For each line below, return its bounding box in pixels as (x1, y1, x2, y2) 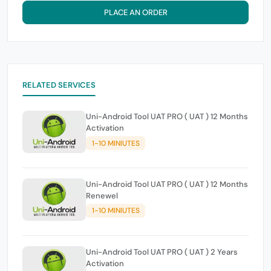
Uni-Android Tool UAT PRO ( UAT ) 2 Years (86, 246, 238, 257)
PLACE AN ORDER (103, 7, 168, 18)
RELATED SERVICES (22, 79, 96, 90)
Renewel (86, 190, 118, 201)
